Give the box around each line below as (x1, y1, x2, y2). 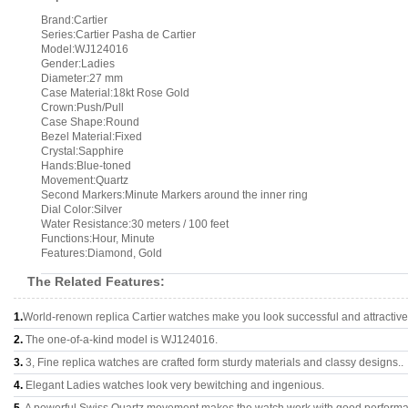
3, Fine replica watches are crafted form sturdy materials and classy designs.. (23, 356, 403, 369)
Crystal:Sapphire (41, 145, 124, 158)
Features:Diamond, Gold (41, 247, 162, 260)
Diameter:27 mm (41, 72, 123, 85)
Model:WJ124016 (41, 43, 128, 56)
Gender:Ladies (41, 57, 115, 70)
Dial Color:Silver (41, 203, 122, 216)
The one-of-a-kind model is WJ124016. (23, 333, 218, 346)
